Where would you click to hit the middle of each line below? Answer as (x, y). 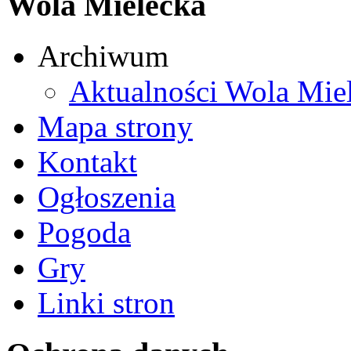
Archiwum (103, 56)
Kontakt (87, 161)
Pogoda (84, 232)
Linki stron (106, 302)
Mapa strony (115, 126)
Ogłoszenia (107, 197)
